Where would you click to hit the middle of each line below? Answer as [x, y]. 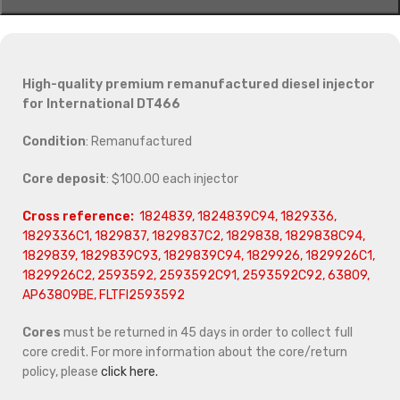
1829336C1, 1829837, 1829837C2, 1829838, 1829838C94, [194, 237]
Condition [54, 142]
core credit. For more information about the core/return [185, 353]
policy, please [62, 372]
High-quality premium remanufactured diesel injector [199, 85]
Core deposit [64, 179]
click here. [129, 372]
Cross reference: [78, 217]
